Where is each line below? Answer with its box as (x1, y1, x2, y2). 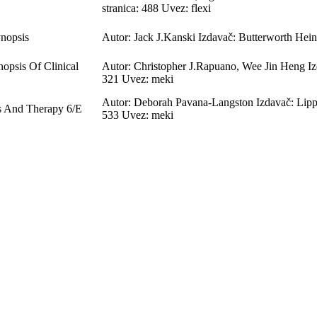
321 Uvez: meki (102, 72, 173, 85)
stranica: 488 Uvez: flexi (102, 1, 211, 14)
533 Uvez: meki (102, 108, 173, 121)
